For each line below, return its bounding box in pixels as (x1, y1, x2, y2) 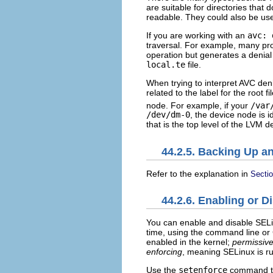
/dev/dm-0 (146, 110, 190, 120)
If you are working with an (146, 30, 247, 40)
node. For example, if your (146, 100, 250, 110)
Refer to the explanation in (146, 168, 250, 179)
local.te (146, 59, 185, 69)
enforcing (146, 247, 182, 257)
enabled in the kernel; (146, 237, 232, 247)
